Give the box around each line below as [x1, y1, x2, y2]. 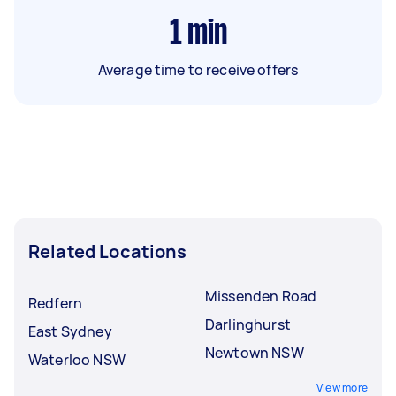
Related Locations [28, 239, 187, 263]
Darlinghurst [205, 314, 291, 334]
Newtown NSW [205, 342, 304, 362]
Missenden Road [205, 286, 317, 306]
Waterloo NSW [28, 349, 126, 369]
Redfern [28, 293, 83, 313]
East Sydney [28, 321, 112, 341]
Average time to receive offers [97, 59, 299, 80]
